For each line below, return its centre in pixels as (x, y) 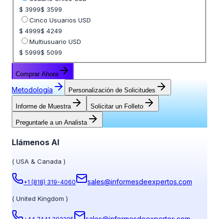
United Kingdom (40, 198)
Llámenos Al (35, 142)
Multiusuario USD (55, 42)
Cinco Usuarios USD (60, 20)
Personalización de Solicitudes (112, 90)
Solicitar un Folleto (117, 107)
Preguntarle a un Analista (51, 123)
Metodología (32, 90)
